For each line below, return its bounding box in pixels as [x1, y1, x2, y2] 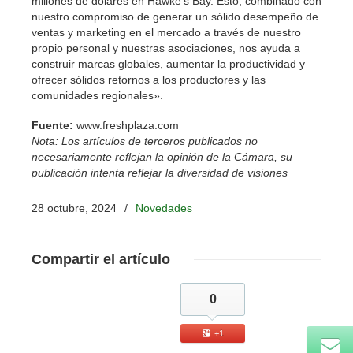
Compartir [32, 251, 99, 267]
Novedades [136, 202, 192, 214]
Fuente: [32, 119, 73, 132]
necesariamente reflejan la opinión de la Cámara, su [32, 150, 292, 163]
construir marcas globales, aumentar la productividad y [32, 58, 305, 70]
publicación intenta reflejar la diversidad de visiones [32, 166, 288, 179]
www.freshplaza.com [73, 119, 179, 132]
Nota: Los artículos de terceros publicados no [32, 135, 258, 147]
